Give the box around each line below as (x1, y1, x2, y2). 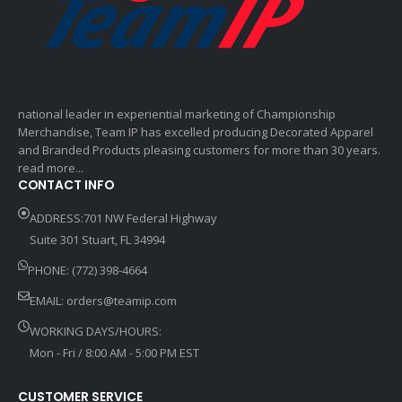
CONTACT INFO (18, 176, 114, 195)
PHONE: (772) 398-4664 (28, 262, 148, 279)
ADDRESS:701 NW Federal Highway (30, 210, 217, 227)
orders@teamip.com (66, 293, 177, 310)
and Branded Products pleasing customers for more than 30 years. (18, 142, 380, 159)
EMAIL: (30, 293, 66, 310)
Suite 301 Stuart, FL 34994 (30, 232, 165, 249)
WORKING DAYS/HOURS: (30, 323, 162, 340)
